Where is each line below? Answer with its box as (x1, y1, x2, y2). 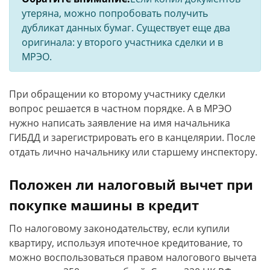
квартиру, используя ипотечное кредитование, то (9, 236, 243, 250)
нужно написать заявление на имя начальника (9, 116, 230, 130)
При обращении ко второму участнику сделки (9, 87, 225, 101)
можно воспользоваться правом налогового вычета (9, 251, 257, 264)
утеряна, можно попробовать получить (22, 7, 208, 20)
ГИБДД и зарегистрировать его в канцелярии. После (9, 131, 256, 144)
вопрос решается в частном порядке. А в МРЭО (9, 102, 231, 115)
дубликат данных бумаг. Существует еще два (22, 21, 230, 34)
